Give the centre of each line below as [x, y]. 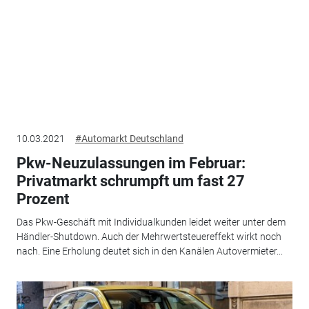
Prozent [42, 199]
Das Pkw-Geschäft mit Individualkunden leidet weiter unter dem [151, 222]
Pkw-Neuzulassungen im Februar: [131, 163]
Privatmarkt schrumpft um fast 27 [130, 181]
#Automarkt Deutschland [129, 138]
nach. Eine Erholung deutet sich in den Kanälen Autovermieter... [149, 251]
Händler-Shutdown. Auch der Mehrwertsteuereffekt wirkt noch [149, 237]
